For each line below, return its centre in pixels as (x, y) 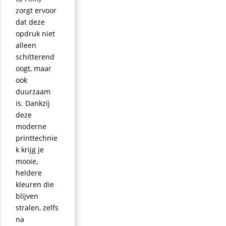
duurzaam (33, 91)
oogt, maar (34, 68)
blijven (27, 196)
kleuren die (35, 184)
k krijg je (30, 149)
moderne (31, 126)
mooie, (27, 161)
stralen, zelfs (37, 207)
